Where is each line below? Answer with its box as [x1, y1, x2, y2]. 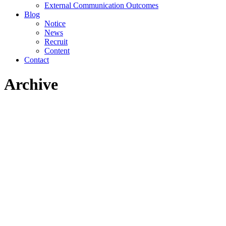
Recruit [44, 37, 68, 46]
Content [44, 46, 70, 55]
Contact [24, 55, 49, 64]
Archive [4, 75, 58, 94]
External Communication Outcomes [44, 1, 158, 10]
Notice [44, 19, 66, 28]
